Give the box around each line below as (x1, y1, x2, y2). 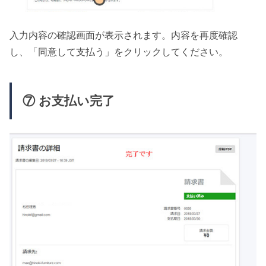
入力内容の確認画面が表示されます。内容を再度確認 (9, 29, 238, 40)
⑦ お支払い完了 (22, 94, 115, 109)
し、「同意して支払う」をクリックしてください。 (9, 46, 229, 57)
